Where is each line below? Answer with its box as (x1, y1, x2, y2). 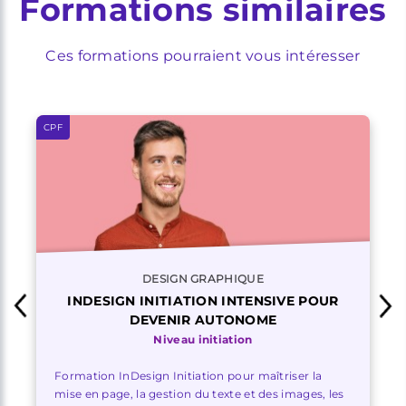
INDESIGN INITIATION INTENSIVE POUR (67, 292, 339, 309)
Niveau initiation (153, 332, 253, 346)
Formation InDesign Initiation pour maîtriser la (54, 368, 323, 382)
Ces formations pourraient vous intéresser (45, 46, 361, 64)
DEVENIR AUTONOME (129, 311, 277, 328)
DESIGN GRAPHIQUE (142, 271, 264, 285)
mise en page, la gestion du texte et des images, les (54, 386, 344, 401)
